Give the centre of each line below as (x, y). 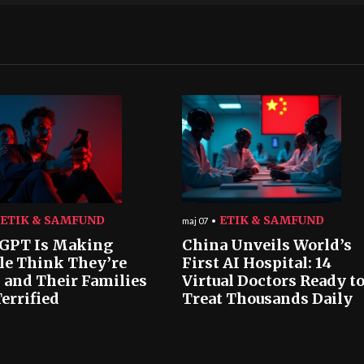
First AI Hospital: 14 (257, 263)
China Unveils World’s (267, 245)
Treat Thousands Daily (267, 299)
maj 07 (195, 221)
